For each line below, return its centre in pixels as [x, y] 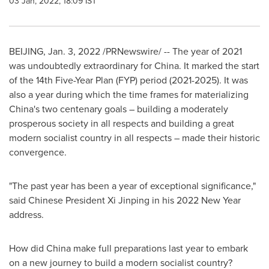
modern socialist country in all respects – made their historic [134, 138]
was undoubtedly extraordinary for [82, 66]
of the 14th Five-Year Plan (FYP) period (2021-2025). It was [128, 80]
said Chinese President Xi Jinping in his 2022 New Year [125, 200]
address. [26, 215]
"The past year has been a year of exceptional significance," [132, 186]
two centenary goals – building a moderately [134, 109]
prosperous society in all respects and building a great [122, 123]
